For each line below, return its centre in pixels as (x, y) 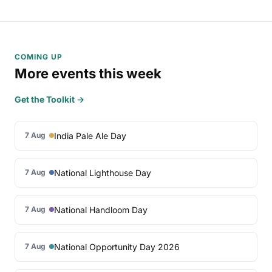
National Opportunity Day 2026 (117, 246)
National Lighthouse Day (103, 172)
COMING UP (39, 57)
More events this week (88, 73)
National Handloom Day (101, 209)
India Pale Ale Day (90, 135)
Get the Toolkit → (49, 99)
